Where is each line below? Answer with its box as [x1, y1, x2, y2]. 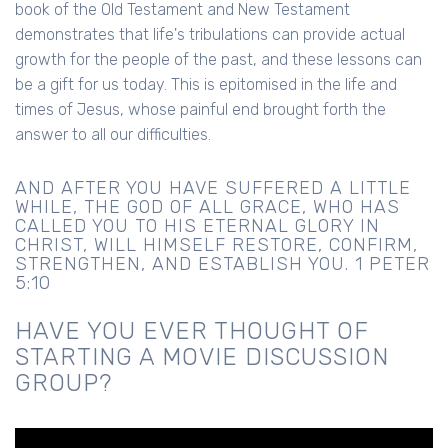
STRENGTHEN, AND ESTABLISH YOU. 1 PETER [15, 252, 430, 275]
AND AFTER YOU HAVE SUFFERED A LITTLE [15, 176, 411, 199]
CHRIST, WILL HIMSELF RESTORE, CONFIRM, [15, 233, 418, 256]
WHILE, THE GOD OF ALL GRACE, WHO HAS [15, 195, 400, 218]
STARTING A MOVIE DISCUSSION [15, 342, 389, 371]
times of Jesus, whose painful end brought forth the [15, 99, 386, 119]
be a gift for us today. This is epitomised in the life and [15, 74, 397, 94]
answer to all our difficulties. [15, 124, 211, 144]
